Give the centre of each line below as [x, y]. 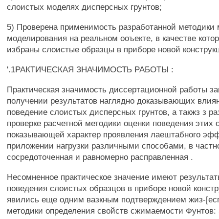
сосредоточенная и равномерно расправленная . [100, 157]
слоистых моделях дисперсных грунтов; [85, 7]
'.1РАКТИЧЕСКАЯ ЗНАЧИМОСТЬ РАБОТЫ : [90, 69]
